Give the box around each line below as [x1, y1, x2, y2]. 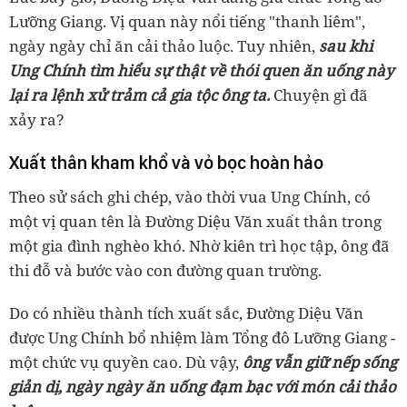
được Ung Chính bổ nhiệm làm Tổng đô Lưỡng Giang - [9, 327, 395, 349]
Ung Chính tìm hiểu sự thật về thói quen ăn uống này [9, 60, 394, 82]
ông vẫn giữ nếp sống [243, 352, 397, 373]
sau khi [319, 35, 372, 57]
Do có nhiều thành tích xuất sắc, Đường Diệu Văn [9, 303, 363, 324]
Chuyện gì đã [273, 84, 368, 106]
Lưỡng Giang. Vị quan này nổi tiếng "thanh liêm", [9, 11, 365, 33]
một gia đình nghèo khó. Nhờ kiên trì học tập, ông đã [9, 235, 390, 257]
